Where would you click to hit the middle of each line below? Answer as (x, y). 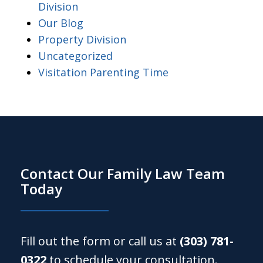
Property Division (82, 39)
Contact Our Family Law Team (123, 173)
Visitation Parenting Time (103, 72)
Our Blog (61, 23)
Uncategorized (75, 55)
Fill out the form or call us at (100, 241)
